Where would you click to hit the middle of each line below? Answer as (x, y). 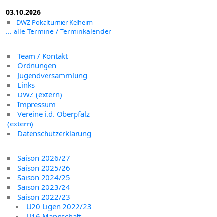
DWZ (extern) (40, 94)
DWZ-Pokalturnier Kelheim (54, 23)
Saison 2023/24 (44, 187)
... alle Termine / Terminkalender (59, 31)
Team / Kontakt (43, 55)
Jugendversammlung (52, 75)
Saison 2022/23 (44, 196)
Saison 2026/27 (44, 158)
